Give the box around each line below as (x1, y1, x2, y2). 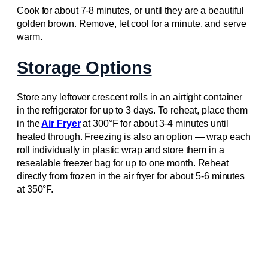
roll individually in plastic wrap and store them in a (17, 145, 224, 156)
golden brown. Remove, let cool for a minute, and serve (17, 18, 246, 29)
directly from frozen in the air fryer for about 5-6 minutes (17, 171, 245, 182)
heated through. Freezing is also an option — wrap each (17, 132, 251, 142)
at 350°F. (17, 184, 54, 195)
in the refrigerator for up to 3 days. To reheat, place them (17, 105, 248, 116)
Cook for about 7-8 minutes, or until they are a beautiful (17, 5, 245, 16)
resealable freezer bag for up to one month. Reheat (17, 158, 229, 169)
